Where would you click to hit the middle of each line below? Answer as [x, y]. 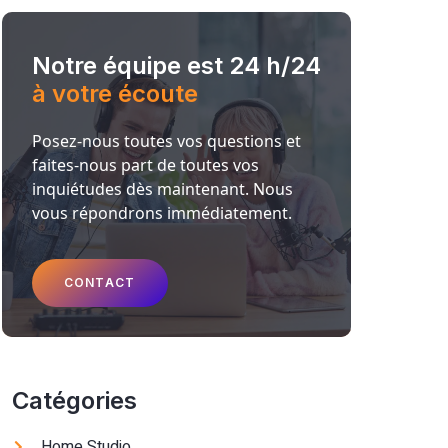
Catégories [74, 401]
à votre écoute [114, 93]
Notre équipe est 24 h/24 [176, 65]
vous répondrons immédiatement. [161, 213]
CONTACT [99, 283]
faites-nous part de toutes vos [145, 165]
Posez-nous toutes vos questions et [166, 141]
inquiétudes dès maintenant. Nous [162, 189]
